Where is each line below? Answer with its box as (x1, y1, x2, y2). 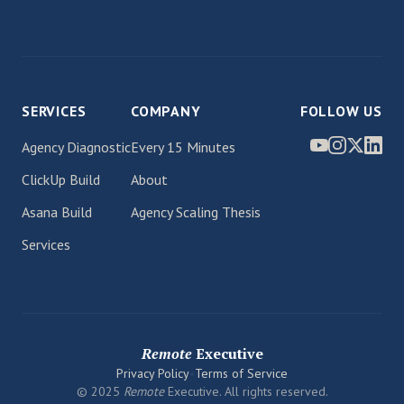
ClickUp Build (22, 170, 100, 188)
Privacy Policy (116, 365, 189, 381)
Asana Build (22, 203, 92, 221)
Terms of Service (195, 365, 288, 381)
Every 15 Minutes (131, 138, 235, 156)
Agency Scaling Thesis (131, 203, 261, 221)
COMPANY (131, 102, 201, 120)
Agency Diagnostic (22, 138, 131, 156)
